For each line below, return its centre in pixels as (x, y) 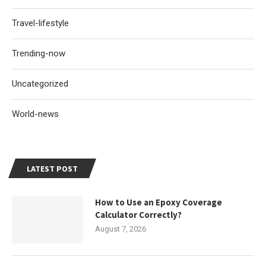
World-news (35, 114)
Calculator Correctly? (138, 214)
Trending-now (39, 53)
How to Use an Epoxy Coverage (159, 202)
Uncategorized (40, 83)
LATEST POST (52, 168)
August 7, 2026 (121, 229)
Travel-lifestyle (40, 23)
